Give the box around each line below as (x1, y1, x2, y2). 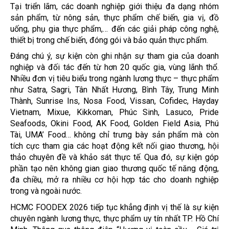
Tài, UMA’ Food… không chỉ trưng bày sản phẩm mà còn (10, 129, 219, 140)
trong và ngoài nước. (10, 186, 82, 196)
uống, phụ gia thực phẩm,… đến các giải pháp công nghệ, (10, 24, 219, 34)
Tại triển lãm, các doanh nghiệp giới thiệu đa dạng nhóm (10, 1, 219, 11)
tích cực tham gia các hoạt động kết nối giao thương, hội (10, 141, 219, 151)
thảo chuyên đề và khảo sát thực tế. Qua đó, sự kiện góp (10, 152, 219, 162)
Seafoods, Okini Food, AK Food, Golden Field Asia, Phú (10, 118, 219, 128)
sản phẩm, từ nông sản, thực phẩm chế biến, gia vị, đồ (10, 12, 219, 22)
